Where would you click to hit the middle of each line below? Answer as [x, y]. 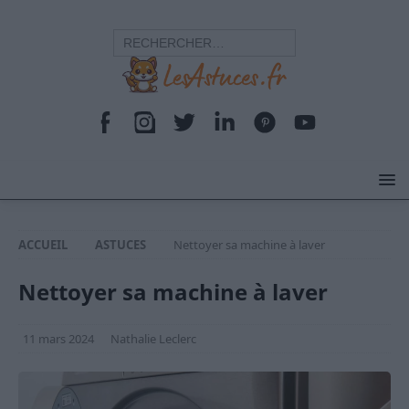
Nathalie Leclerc [153, 339]
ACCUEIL [43, 245]
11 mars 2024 [58, 339]
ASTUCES [121, 245]
